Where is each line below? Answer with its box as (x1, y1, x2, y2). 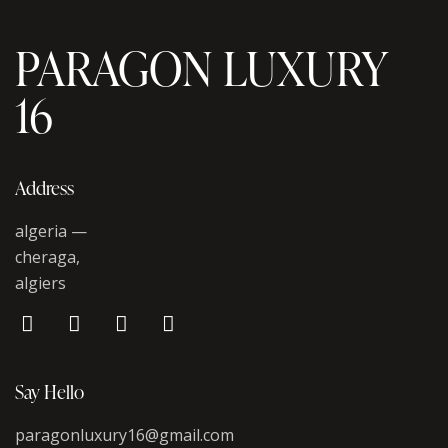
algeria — (15, 220, 87, 243)
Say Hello (15, 378, 84, 406)
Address (15, 174, 74, 202)
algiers (15, 272, 66, 295)
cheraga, (15, 246, 80, 269)
